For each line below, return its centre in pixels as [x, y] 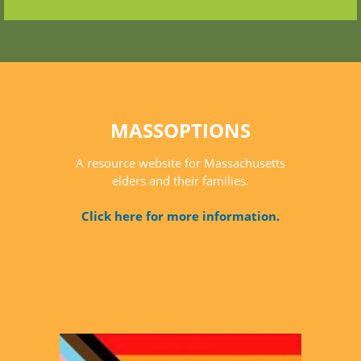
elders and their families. [180, 181]
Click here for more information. [180, 216]
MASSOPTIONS [180, 131]
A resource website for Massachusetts [180, 163]
